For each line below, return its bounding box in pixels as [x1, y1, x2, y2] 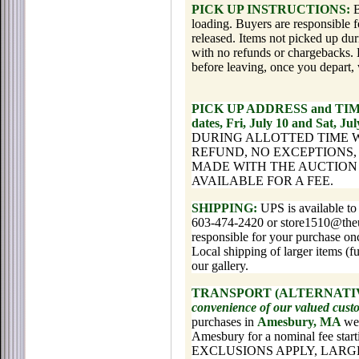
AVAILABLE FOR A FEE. [192, 174, 333, 188]
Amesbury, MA [257, 315, 344, 329]
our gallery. [192, 259, 248, 272]
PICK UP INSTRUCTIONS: [192, 2, 350, 16]
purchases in [192, 315, 257, 329]
